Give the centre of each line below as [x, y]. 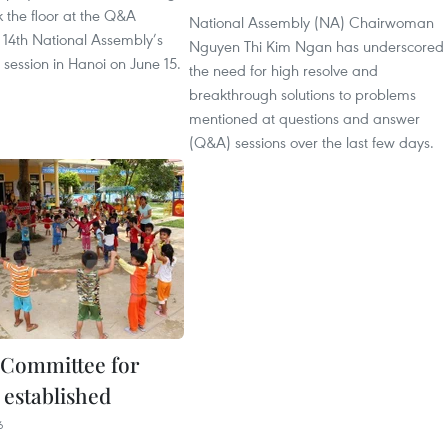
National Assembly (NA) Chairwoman [311, 22]
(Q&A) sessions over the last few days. [311, 142]
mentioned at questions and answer [304, 118]
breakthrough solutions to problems [302, 94]
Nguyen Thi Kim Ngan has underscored [316, 46]
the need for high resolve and [283, 70]
